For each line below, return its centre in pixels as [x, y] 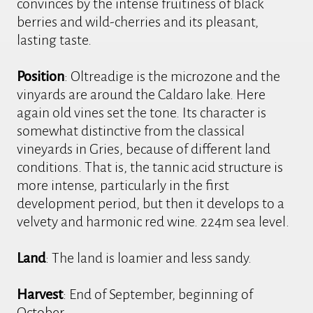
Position [41, 76]
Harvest [40, 294]
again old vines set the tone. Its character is [142, 112]
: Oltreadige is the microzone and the [173, 76]
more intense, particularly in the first [123, 185]
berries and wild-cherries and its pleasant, [138, 21]
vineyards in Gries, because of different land [144, 148]
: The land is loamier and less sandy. [149, 257]
